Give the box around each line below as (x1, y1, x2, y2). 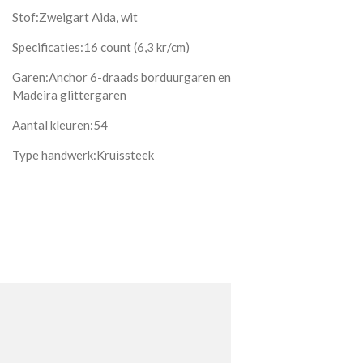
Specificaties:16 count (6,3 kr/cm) (12, 40, 190, 55)
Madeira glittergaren (12, 88, 127, 103)
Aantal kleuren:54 (12, 117, 109, 133)
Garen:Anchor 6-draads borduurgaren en (12, 70, 232, 85)
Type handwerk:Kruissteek (12, 147, 155, 163)
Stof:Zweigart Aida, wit (12, 10, 139, 25)
